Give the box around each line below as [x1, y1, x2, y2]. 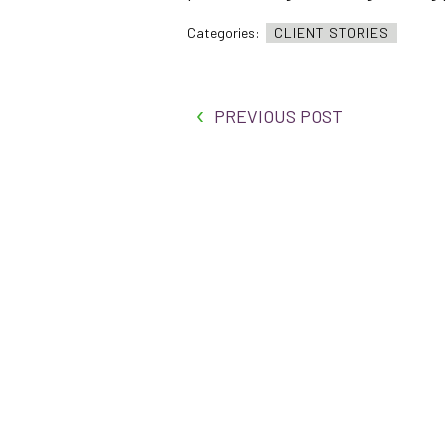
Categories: [187, 24, 263, 42]
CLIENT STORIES [274, 24, 389, 42]
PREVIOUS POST [214, 105, 343, 128]
